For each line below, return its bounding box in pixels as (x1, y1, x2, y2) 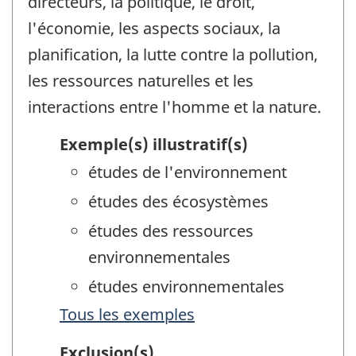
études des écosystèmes (88, 190, 269, 212)
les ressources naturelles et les (28, 70, 253, 92)
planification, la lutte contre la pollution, (28, 44, 318, 66)
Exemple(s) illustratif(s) (60, 133, 248, 155)
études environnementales (88, 275, 284, 297)
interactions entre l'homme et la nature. (28, 96, 321, 118)
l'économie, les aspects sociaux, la (28, 17, 281, 40)
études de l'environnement (88, 161, 287, 183)
